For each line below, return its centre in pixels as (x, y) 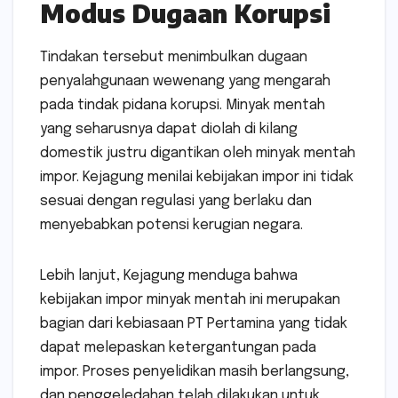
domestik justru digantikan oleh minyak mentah (198, 154)
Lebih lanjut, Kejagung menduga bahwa (169, 276)
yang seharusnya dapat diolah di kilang (169, 130)
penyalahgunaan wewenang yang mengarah (185, 82)
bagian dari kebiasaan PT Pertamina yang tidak (194, 324)
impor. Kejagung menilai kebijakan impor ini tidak (197, 178)
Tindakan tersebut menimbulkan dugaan (174, 58)
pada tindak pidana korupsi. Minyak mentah (183, 106)
